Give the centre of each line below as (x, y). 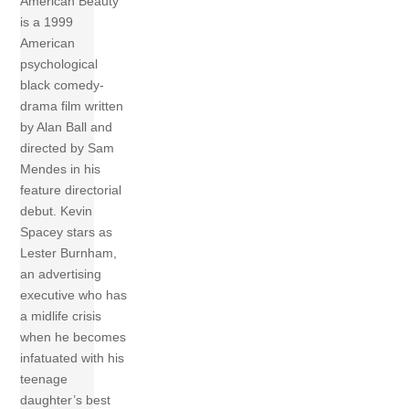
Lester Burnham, (69, 253)
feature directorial (71, 190)
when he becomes (73, 337)
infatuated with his (73, 358)
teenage (44, 379)
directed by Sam (68, 148)
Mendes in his (61, 169)
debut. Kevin (57, 211)
